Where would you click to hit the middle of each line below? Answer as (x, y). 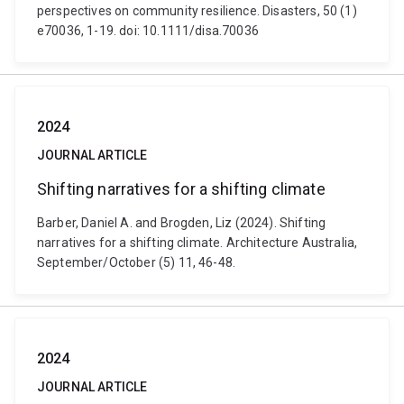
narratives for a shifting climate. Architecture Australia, (197, 243)
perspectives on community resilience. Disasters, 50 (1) (197, 11)
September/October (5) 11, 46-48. (137, 262)
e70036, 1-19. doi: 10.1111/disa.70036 (148, 31)
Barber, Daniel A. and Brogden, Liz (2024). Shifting (182, 223)
